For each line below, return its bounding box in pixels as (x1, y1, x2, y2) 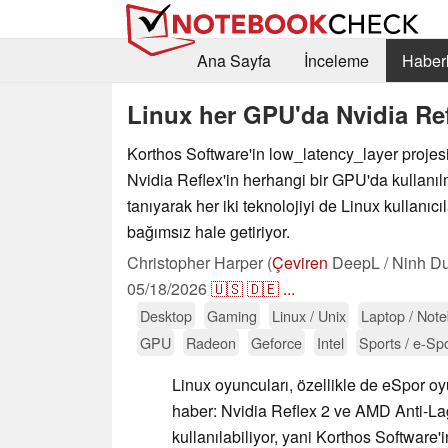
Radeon (186, 331, 236, 353)
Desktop (140, 304, 192, 326)
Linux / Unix (272, 304, 346, 326)
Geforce (251, 331, 302, 353)
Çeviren (272, 250, 328, 274)
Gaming (207, 304, 257, 326)
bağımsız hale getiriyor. (127, 219, 290, 243)
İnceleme (303, 49, 369, 73)
